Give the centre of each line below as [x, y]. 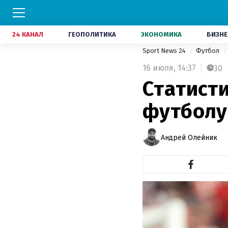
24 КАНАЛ [28, 34]
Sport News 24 [165, 51]
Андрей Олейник [189, 137]
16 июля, [159, 68]
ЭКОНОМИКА [161, 34]
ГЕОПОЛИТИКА [92, 34]
